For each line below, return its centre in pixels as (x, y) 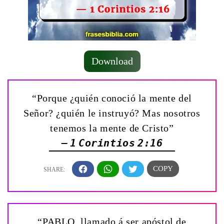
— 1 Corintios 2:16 (112, 143)
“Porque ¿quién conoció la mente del (112, 98)
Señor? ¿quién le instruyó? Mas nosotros (112, 113)
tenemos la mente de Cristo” (112, 128)
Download (112, 61)
